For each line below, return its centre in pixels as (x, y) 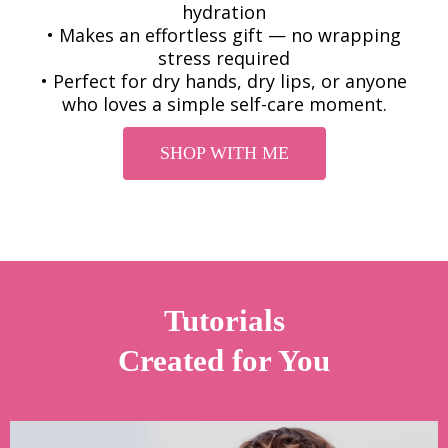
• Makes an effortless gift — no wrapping (224, 34)
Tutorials (224, 320)
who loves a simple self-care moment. (224, 103)
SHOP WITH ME (224, 152)
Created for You (224, 360)
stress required (224, 57)
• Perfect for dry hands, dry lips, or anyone (224, 80)
